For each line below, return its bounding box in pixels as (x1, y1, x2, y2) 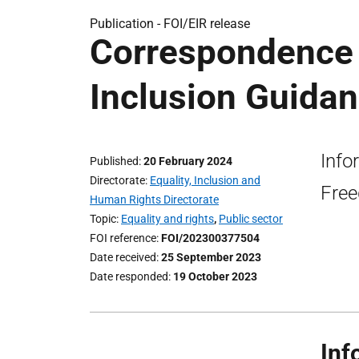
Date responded (90, 270, 168, 283)
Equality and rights (121, 212, 214, 225)
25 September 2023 (161, 251, 261, 264)
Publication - (90, 16, 163, 31)
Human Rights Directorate (90, 193, 219, 206)
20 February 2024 (143, 155, 232, 167)
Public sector (219, 212, 283, 225)
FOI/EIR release (163, 16, 250, 31)
